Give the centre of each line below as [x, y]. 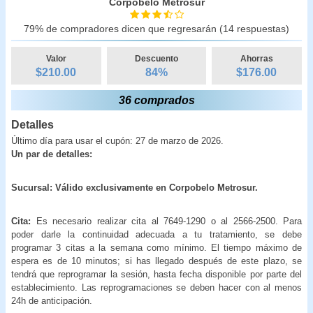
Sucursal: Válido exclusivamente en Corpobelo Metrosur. [134, 187]
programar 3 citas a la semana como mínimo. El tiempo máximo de [156, 247]
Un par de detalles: [53, 154]
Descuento [156, 58]
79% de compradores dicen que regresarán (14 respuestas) [156, 28]
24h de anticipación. [52, 300]
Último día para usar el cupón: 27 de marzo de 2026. [117, 140]
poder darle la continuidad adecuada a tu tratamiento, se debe [156, 234]
